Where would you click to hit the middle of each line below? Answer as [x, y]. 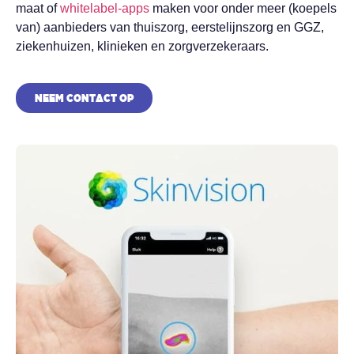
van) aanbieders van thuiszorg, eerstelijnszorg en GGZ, [170, 27]
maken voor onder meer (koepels [243, 8]
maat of [38, 8]
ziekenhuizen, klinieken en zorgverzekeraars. [142, 46]
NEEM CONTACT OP [84, 98]
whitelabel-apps [105, 8]
